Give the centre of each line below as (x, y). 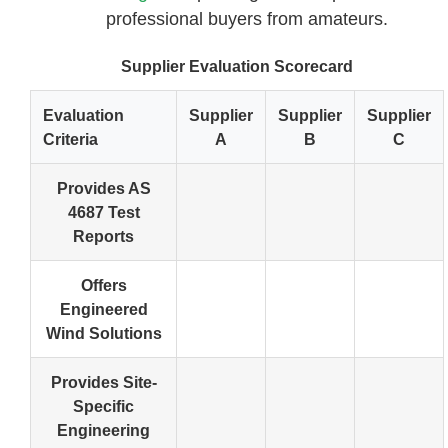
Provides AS (103, 188)
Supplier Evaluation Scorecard (237, 66)
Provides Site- (103, 382)
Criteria (70, 139)
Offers (103, 285)
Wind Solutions (103, 333)
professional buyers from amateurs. (247, 19)
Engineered (103, 309)
